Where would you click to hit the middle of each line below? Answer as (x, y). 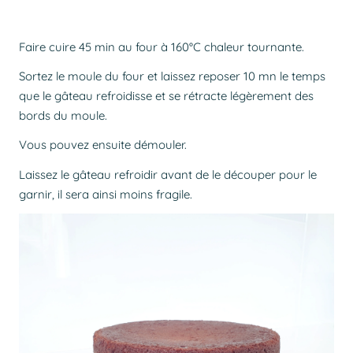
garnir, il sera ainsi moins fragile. (106, 194)
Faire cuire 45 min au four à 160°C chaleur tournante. (162, 46)
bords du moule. (63, 115)
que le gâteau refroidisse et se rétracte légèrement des (166, 95)
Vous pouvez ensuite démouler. (103, 145)
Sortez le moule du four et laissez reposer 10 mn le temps (172, 76)
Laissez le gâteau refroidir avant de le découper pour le (168, 174)
